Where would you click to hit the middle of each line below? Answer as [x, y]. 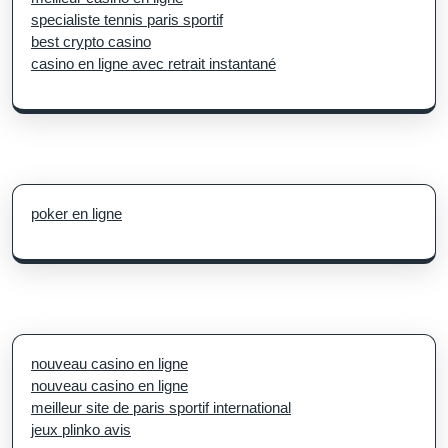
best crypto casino [91, 41]
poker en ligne [76, 213]
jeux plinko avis [81, 429]
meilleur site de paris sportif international [161, 407]
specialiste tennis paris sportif [127, 19]
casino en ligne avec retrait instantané [153, 63]
